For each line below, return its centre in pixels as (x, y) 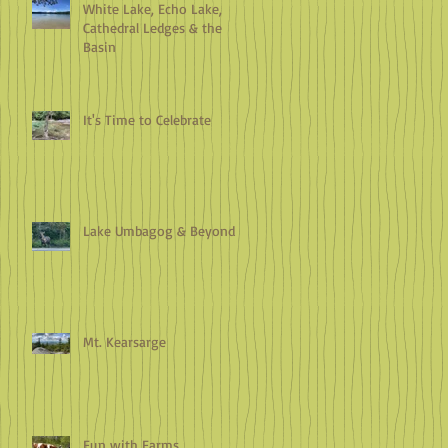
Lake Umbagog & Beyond (159, 230)
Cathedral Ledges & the (152, 27)
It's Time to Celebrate (147, 119)
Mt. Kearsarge (124, 341)
